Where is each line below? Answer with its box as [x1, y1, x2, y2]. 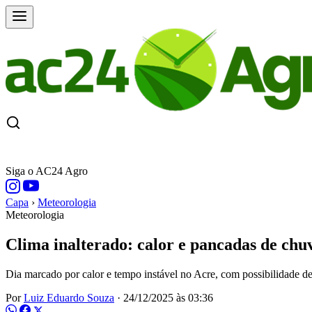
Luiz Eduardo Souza [24, 291, 114, 304]
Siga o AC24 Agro [6, 165, 88, 177]
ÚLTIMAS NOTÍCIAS [146, 143, 244, 154]
